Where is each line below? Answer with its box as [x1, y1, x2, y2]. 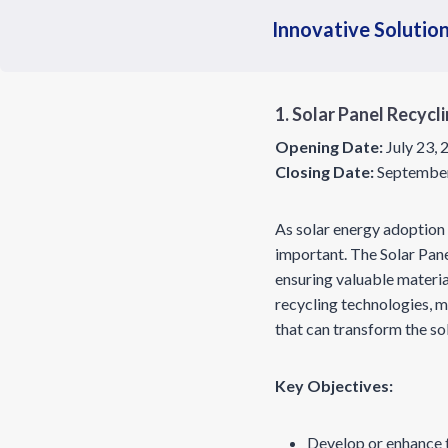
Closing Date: [275, 162, 374, 181]
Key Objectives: [275, 376, 393, 395]
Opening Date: [275, 137, 383, 156]
